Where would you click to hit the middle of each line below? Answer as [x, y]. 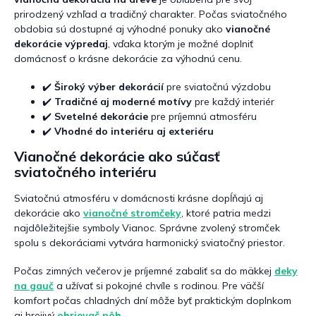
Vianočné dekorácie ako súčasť [117, 156]
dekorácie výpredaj [61, 43]
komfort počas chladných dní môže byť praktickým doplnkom [153, 301]
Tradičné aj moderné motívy [123, 101]
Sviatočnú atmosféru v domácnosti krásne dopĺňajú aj [139, 199]
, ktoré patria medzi [226, 213]
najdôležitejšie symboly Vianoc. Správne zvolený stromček [147, 228]
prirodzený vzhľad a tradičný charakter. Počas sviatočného [151, 14]
